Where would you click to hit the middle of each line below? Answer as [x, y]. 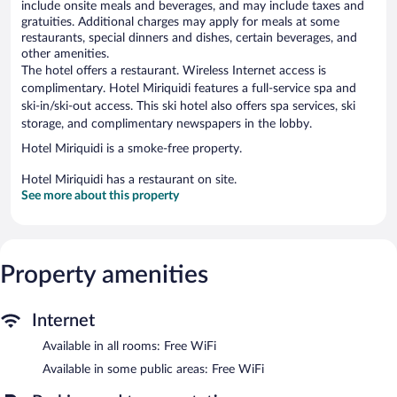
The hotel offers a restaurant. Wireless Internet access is [174, 70]
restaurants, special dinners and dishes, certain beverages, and [189, 38]
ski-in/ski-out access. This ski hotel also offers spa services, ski [188, 106]
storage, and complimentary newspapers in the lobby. [167, 124]
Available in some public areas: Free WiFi [153, 369]
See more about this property [100, 195]
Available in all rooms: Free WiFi [129, 346]
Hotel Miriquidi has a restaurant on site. [129, 179]
